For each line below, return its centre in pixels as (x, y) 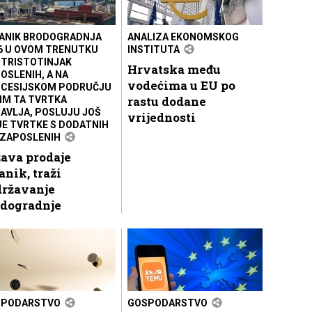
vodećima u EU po (181, 85)
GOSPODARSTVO (167, 303)
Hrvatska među (174, 69)
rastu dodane (167, 101)
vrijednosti (162, 117)
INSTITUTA (154, 49)
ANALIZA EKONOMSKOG (183, 37)
